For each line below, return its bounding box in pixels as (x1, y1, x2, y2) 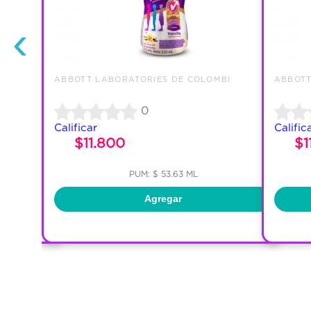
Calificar (54, 121, 98, 133)
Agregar (144, 193, 183, 205)
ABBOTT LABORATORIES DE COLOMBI (54, 74, 231, 83)
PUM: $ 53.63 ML (128, 169, 198, 178)
